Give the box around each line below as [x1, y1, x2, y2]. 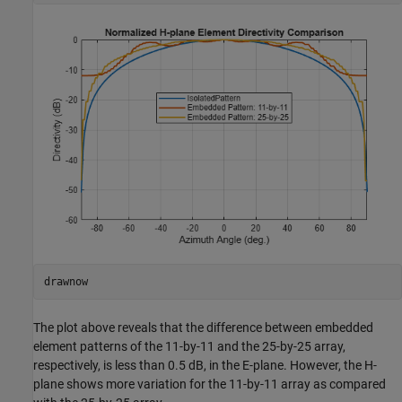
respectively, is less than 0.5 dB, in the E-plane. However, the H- [33, 358, 377, 373]
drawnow [43, 275, 88, 288]
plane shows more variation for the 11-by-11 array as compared [33, 377, 386, 392]
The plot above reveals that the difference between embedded [33, 320, 373, 336]
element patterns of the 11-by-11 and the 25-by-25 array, [33, 339, 345, 354]
